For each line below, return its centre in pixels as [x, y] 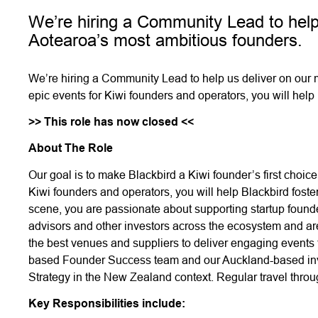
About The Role [71, 148]
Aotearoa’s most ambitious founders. [166, 40]
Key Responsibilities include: [107, 303]
